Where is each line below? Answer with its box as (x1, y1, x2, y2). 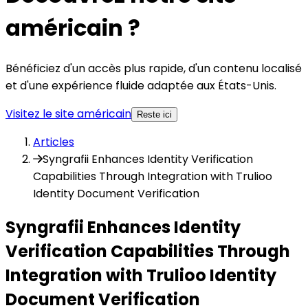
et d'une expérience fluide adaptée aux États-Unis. (5, 77, 276, 93)
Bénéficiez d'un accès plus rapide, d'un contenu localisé (5, 60, 302, 76)
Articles (33, 133, 74, 150)
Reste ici (137, 109, 172, 120)
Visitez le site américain (5, 105, 131, 122)
